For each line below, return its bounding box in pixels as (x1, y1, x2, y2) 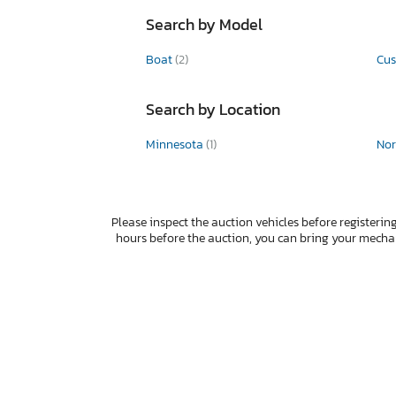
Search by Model (146, 11, 263, 36)
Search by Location (146, 96, 280, 121)
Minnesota (146, 134, 206, 154)
